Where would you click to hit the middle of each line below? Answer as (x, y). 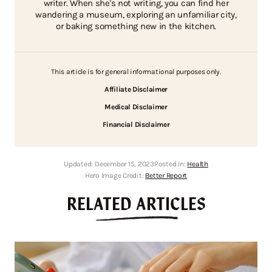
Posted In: (171, 164)
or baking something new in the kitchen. (136, 26)
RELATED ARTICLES (136, 202)
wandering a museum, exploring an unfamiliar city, (136, 14)
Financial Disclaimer (136, 124)
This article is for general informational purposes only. (136, 71)
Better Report (166, 175)
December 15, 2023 (124, 164)
